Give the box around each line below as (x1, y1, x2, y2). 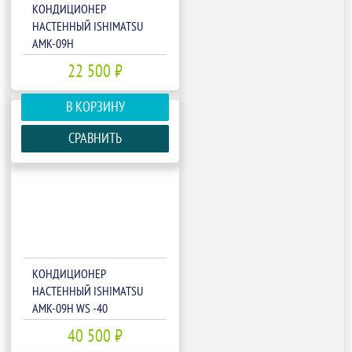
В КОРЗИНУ (65, 98, 125, 115)
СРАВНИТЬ (68, 130, 123, 147)
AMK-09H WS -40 (32, 302, 108, 317)
